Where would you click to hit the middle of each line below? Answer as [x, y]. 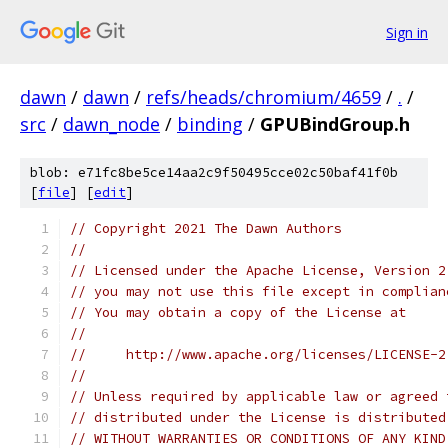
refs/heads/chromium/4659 [263, 97]
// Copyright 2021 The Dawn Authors [206, 228]
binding [210, 124]
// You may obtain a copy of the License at [238, 312]
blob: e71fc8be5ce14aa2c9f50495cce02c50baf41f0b [214, 172]
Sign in [407, 32]
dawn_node [111, 124]
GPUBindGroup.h [335, 124]
